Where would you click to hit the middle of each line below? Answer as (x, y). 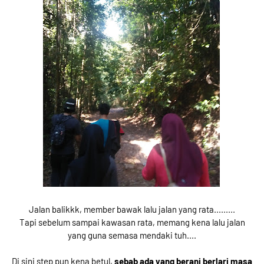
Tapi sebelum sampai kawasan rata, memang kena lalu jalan (132, 222)
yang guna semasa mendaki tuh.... (132, 235)
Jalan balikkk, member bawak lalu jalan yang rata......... (132, 209)
